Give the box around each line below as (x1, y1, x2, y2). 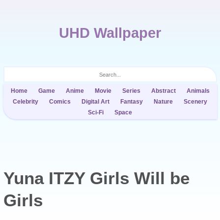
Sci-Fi (88, 109, 104, 116)
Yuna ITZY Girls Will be (3, 168, 190, 188)
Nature (154, 98, 173, 105)
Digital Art (82, 98, 110, 105)
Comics (49, 98, 71, 105)
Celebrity (13, 98, 38, 105)
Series (122, 87, 140, 94)
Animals (186, 87, 210, 94)
